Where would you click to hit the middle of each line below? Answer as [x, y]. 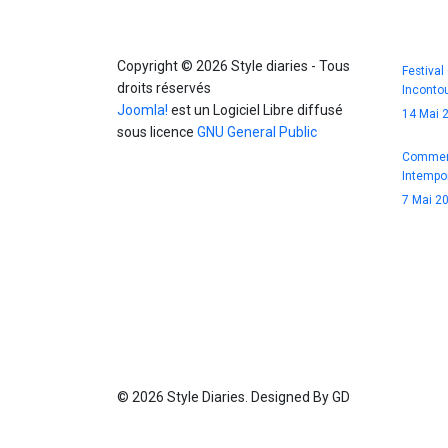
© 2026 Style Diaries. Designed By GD [233, 396]
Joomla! [142, 110]
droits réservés [164, 88]
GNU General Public [257, 132]
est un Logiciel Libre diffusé [255, 110]
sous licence [157, 132]
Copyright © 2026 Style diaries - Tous [233, 66]
